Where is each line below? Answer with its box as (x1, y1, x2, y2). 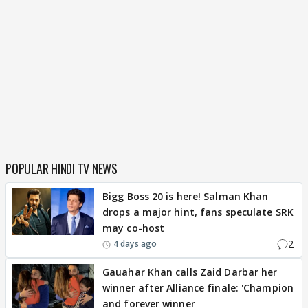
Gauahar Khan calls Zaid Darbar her (102, 265, 278, 278)
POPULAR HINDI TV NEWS (5, 159, 118, 177)
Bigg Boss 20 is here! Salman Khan (102, 190, 269, 203)
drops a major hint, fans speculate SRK (102, 206, 294, 219)
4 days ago (113, 237, 157, 250)
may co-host (102, 221, 165, 234)
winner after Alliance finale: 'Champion (102, 281, 294, 294)
